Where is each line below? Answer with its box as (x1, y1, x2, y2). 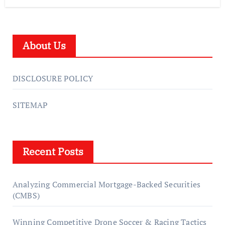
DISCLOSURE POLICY (12, 72, 93, 84)
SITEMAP (12, 99, 48, 110)
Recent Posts (22, 144, 83, 158)
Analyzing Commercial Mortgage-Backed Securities (12, 178, 201, 190)
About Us (22, 38, 66, 52)
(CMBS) (12, 189, 40, 201)
